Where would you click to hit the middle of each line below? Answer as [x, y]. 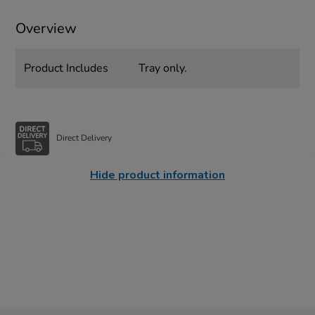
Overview [46, 28]
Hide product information [157, 175]
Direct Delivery [84, 138]
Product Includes [66, 68]
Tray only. [162, 68]
